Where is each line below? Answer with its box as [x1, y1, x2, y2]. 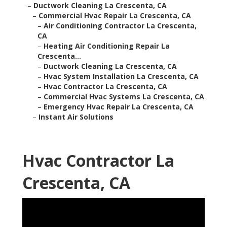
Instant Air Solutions [39, 112, 113, 122]
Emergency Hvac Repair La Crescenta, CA [44, 102, 194, 112]
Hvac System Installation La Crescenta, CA [44, 71, 199, 82]
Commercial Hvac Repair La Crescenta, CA [39, 11, 191, 21]
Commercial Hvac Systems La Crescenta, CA [44, 92, 204, 102]
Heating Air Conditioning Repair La [44, 41, 170, 51]
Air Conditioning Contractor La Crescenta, [44, 21, 197, 31]
